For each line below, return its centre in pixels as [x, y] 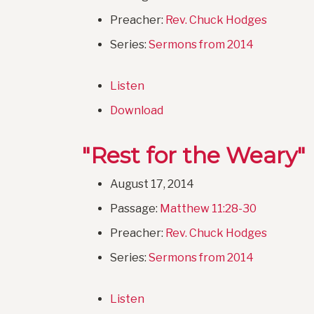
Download [137, 111]
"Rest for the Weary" [194, 156]
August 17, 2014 [152, 184]
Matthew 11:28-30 [208, 209]
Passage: [135, 209]
